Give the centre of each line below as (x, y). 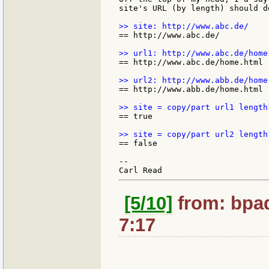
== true (136, 116)
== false (138, 143)
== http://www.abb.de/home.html (191, 89)
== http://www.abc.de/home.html (191, 62)
